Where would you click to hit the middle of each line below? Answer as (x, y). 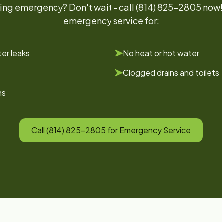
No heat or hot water (161, 53)
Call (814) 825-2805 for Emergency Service (111, 130)
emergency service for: (111, 21)
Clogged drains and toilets (171, 73)
